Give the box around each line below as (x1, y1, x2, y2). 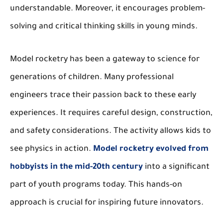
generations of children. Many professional (10, 73, 174, 83)
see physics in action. (10, 145, 93, 154)
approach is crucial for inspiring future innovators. (10, 199, 204, 208)
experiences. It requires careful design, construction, (10, 109, 213, 118)
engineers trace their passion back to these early (10, 91, 196, 101)
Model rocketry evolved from (93, 145, 209, 154)
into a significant (143, 163, 210, 172)
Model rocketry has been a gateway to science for (10, 55, 200, 65)
